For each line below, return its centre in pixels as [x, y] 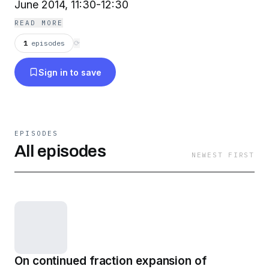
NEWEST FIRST [223, 155]
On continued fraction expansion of [110, 261]
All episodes [60, 151]
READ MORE [39, 23]
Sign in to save [70, 72]
